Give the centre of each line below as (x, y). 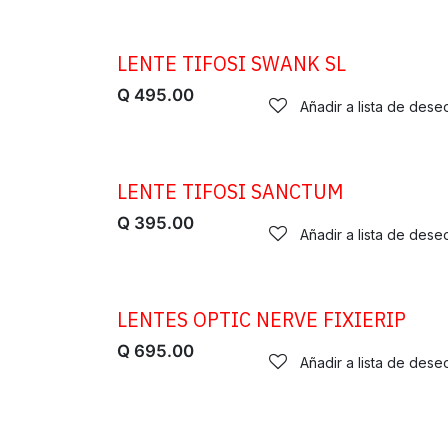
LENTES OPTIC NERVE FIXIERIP (261, 319)
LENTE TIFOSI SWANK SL (231, 63)
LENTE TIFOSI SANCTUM (230, 191)
